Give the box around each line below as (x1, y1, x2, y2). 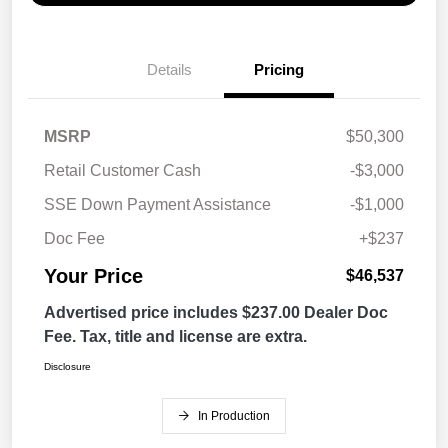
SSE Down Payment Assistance (44, 196, 271, 214)
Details (146, 61, 192, 79)
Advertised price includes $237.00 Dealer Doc (44, 304, 388, 322)
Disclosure (44, 361, 91, 373)
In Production (198, 409, 270, 424)
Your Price (44, 265, 143, 288)
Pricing (254, 61, 304, 79)
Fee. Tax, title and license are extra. (44, 328, 307, 346)
